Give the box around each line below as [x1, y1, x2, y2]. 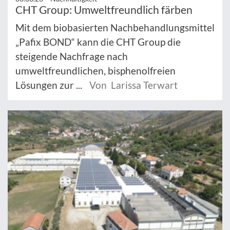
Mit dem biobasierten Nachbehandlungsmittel [15, 21, 215, 33]
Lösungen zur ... [15, 79, 84, 91]
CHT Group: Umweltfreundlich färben [15, 3, 193, 16]
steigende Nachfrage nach [15, 50, 128, 62]
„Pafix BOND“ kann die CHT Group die [15, 35, 181, 48]
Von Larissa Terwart [89, 79, 178, 91]
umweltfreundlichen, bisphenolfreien [15, 64, 176, 76]
